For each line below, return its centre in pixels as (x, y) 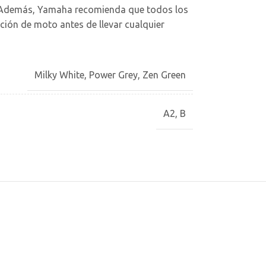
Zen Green (164, 75)
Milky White (59, 75)
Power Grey (113, 75)
